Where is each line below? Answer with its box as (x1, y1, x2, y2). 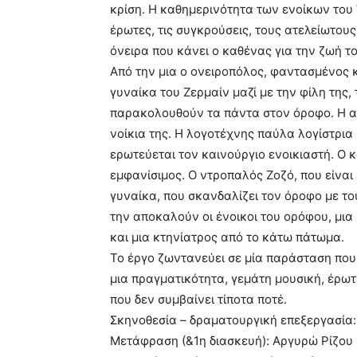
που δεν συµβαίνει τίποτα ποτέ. (110, 292, 287, 308)
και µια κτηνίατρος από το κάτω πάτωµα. (110, 229, 344, 245)
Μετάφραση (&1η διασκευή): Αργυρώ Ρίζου (110, 333, 353, 349)
